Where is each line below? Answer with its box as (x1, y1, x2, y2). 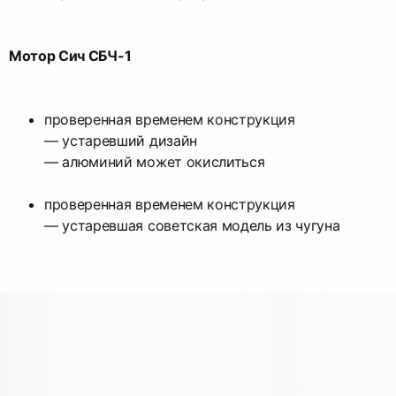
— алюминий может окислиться (44, 153, 265, 171)
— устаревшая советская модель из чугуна (44, 217, 340, 235)
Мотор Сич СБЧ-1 (9, 47, 132, 65)
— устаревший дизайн (44, 132, 197, 150)
